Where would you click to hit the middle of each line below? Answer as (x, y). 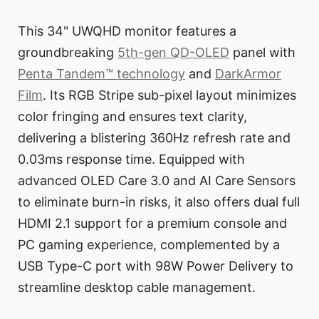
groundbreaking (68, 52)
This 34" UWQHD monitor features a (127, 31)
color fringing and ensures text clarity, (132, 116)
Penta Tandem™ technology (101, 73)
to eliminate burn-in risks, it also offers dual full (159, 202)
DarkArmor (248, 73)
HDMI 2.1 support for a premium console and (152, 223)
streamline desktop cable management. (137, 287)
